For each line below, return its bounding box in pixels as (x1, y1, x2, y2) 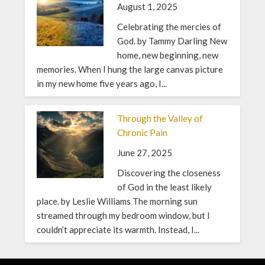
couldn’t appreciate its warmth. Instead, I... (37, 224, 200, 235)
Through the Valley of (117, 112, 203, 124)
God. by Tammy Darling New (117, 35, 227, 46)
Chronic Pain (117, 127, 167, 138)
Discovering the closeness (117, 167, 221, 178)
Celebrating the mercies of (117, 21, 221, 32)
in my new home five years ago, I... (37, 77, 167, 89)
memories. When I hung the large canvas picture (37, 63, 224, 75)
